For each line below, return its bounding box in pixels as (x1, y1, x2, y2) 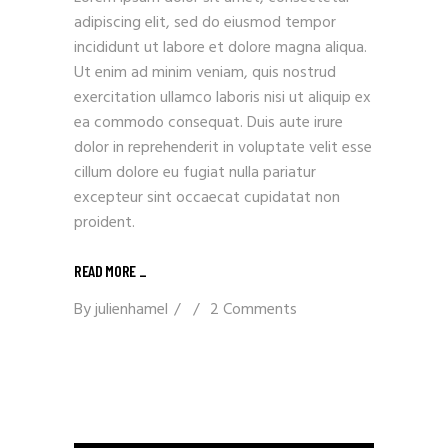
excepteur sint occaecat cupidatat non (74, 185, 340, 211)
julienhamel (95, 297, 168, 323)
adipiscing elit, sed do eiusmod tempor (74, 10, 336, 36)
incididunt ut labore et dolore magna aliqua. (74, 35, 367, 61)
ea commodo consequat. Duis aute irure (74, 110, 343, 136)
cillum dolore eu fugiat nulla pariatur (74, 160, 316, 186)
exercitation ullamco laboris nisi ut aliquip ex (74, 85, 371, 111)
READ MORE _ (74, 260, 147, 280)
